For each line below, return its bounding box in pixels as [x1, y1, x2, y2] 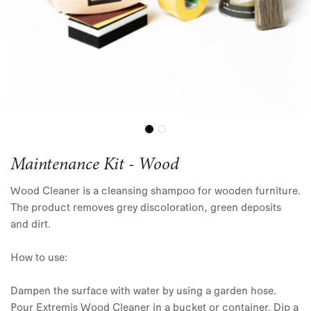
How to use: [10, 249, 67, 263]
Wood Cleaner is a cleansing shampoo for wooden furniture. [10, 183, 301, 196]
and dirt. [10, 216, 51, 230]
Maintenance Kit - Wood [10, 156, 179, 174]
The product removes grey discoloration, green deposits [10, 199, 281, 213]
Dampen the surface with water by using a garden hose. [10, 283, 276, 296]
